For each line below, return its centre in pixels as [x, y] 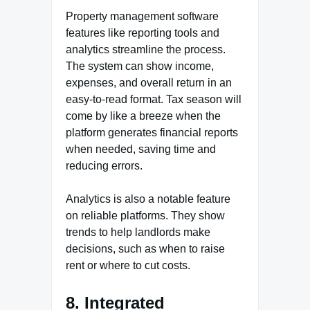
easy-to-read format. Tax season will [154, 99]
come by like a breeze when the [143, 116]
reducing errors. [104, 165]
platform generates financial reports [152, 132]
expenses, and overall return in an [149, 82]
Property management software [142, 16]
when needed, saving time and [141, 149]
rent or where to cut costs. [128, 265]
